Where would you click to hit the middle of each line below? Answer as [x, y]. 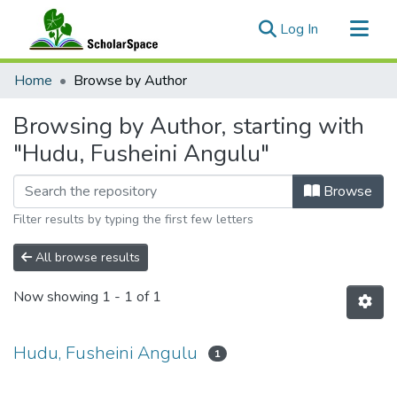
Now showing [58, 297]
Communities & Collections [96, 73]
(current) [343, 28]
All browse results [86, 257]
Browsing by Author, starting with [189, 126]
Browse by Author [130, 81]
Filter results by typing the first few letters [133, 219]
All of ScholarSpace [74, 101]
